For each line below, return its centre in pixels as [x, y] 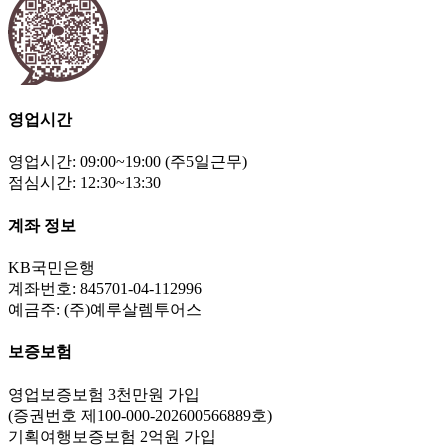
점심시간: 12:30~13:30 [84, 183]
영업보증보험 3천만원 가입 [104, 394]
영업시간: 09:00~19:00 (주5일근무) [127, 162]
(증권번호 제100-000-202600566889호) [140, 415]
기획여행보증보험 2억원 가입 [112, 436]
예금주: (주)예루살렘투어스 [105, 309]
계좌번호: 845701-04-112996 [105, 288]
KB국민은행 [51, 267]
